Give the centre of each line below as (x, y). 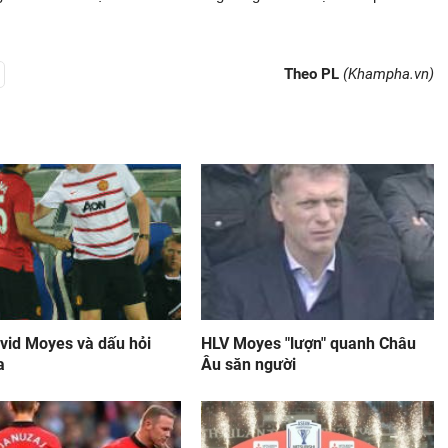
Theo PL (313, 74)
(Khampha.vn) (388, 74)
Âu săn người (248, 364)
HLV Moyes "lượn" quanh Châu (308, 343)
